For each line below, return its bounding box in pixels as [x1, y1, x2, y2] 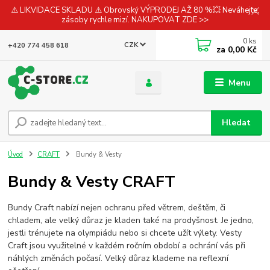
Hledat [222, 116, 251, 128]
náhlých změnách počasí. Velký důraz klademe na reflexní [8, 253, 229, 264]
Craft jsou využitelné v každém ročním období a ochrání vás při [8, 240, 246, 251]
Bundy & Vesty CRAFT [8, 170, 176, 192]
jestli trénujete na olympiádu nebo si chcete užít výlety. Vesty [8, 227, 242, 239]
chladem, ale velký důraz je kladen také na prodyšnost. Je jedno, [8, 215, 254, 226]
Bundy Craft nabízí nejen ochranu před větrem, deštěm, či [8, 202, 226, 213]
